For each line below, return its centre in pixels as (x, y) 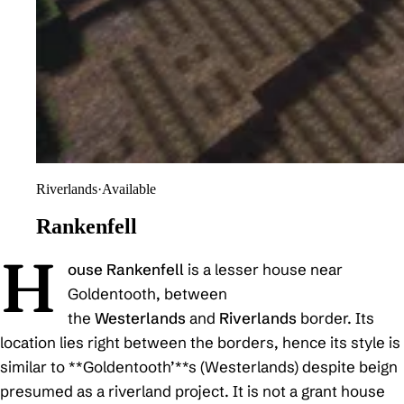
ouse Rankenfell (125, 270)
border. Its (335, 318)
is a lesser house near (263, 270)
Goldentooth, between (147, 294)
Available (129, 188)
